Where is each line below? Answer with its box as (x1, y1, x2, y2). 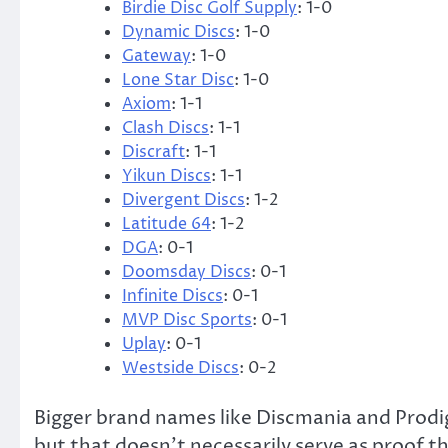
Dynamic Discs (122, 21, 235, 44)
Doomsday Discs (122, 261, 251, 284)
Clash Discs (122, 117, 209, 140)
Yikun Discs (122, 165, 211, 188)
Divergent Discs (122, 189, 245, 212)
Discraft (122, 141, 185, 164)
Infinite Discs (122, 285, 223, 308)
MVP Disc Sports (122, 309, 252, 332)
